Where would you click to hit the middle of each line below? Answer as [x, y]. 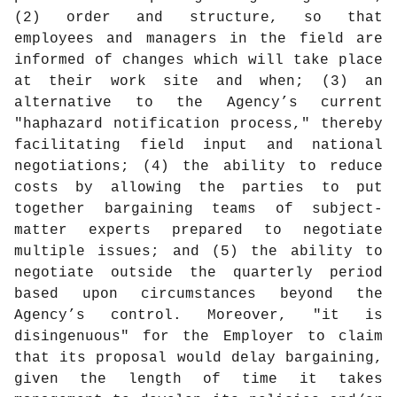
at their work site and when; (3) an [198, 82]
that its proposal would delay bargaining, [198, 358]
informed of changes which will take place [198, 61]
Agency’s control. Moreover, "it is [198, 316]
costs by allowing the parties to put [198, 188]
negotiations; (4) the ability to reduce [198, 167]
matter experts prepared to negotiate [198, 231]
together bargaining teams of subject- [198, 210]
